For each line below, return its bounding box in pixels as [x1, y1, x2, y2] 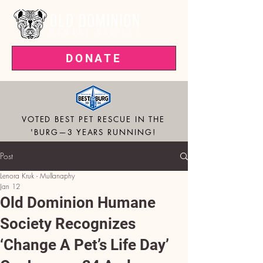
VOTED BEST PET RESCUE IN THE [21, 114, 166, 124]
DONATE [66, 51, 122, 65]
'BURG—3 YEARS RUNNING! [31, 127, 156, 137]
